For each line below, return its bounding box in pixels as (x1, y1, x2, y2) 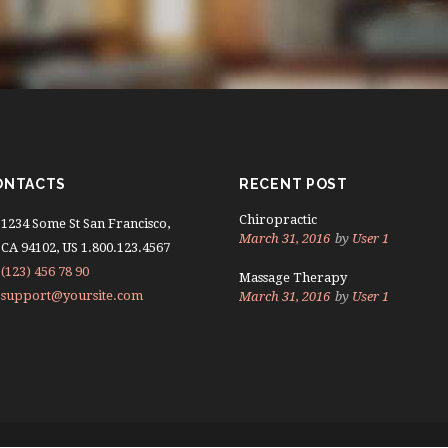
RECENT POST (239, 175, 348, 192)
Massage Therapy (239, 269, 347, 285)
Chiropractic (239, 212, 317, 228)
